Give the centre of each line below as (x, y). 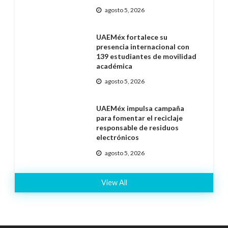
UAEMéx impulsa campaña (140, 108)
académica (114, 66)
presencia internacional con (142, 46)
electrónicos (117, 137)
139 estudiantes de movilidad (146, 56)
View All (114, 182)
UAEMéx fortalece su (132, 37)
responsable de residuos (137, 128)
